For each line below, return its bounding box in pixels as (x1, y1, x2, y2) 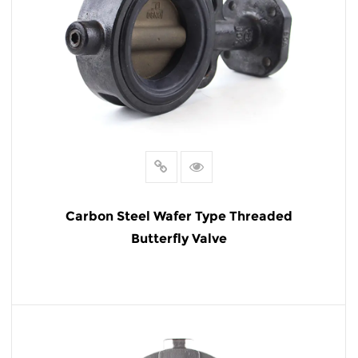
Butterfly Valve (130, 231, 227, 246)
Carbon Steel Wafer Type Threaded (65, 209, 292, 224)
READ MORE (138, 316, 219, 330)
